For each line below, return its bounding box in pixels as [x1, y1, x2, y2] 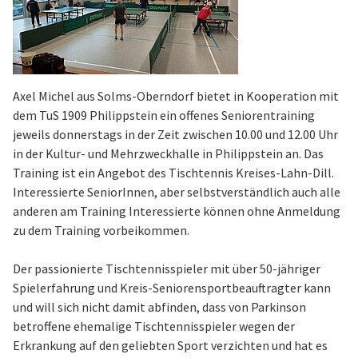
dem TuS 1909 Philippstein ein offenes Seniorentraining [13, 107, 315, 123]
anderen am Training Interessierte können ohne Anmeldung [13, 203, 340, 219]
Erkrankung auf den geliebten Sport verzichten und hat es [13, 337, 328, 353]
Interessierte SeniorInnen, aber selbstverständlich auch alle [13, 184, 340, 200]
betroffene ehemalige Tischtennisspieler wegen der [13, 318, 295, 334]
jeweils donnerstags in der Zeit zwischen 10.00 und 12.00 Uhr [13, 126, 338, 142]
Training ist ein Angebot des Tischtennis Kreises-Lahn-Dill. [13, 165, 334, 181]
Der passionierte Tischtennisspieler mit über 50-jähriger [13, 261, 320, 276]
